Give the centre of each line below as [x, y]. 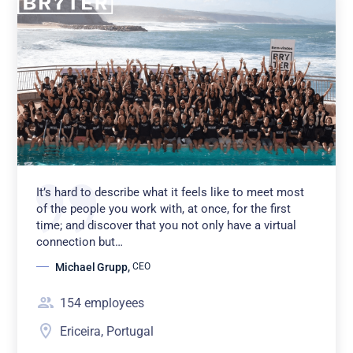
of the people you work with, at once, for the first [164, 208]
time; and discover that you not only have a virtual [167, 225]
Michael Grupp [91, 267]
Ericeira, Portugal [107, 331]
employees [115, 303]
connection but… [80, 242]
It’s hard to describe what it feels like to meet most [171, 192]
